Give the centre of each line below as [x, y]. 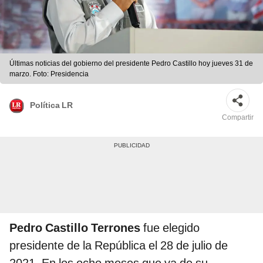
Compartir [238, 118]
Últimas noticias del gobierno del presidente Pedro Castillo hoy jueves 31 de [131, 64]
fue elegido [170, 228]
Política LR [51, 105]
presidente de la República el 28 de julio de [119, 246]
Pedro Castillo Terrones [75, 228]
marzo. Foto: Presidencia [49, 74]
